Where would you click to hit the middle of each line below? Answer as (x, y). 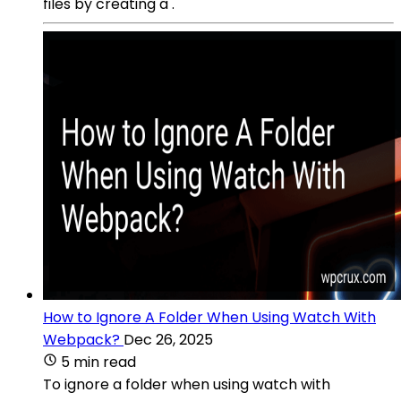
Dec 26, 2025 (168, 339)
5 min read (98, 362)
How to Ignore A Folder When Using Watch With (209, 317)
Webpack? (81, 339)
